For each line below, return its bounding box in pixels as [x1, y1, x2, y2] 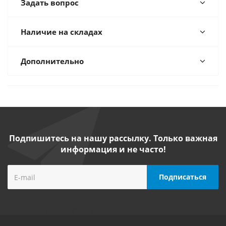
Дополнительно [21, 56, 84, 66]
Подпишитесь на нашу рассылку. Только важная [9, 133, 217, 144]
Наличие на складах [21, 27, 102, 37]
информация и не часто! [60, 144, 166, 155]
